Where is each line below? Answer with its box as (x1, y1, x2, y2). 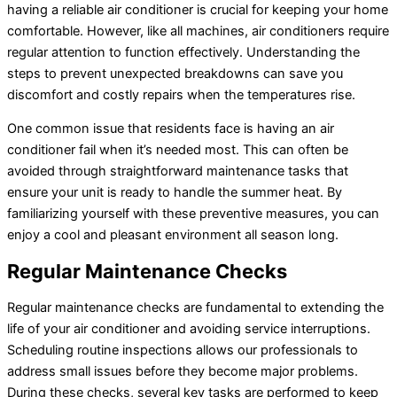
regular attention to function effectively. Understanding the (7, 43, 360, 60)
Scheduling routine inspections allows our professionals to (7, 341, 358, 358)
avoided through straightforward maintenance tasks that (7, 163, 348, 180)
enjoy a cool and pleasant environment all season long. (7, 227, 339, 244)
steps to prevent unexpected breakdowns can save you (7, 65, 343, 82)
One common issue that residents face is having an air (7, 121, 334, 137)
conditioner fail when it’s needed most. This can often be (7, 142, 348, 159)
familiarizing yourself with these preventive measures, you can (7, 206, 379, 222)
